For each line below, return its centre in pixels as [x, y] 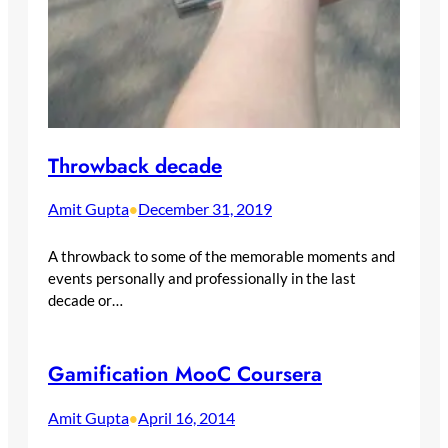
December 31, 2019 [205, 209]
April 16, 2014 [186, 418]
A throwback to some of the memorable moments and [221, 256]
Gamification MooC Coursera [185, 374]
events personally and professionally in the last [202, 278]
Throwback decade [135, 165]
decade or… [85, 300]
